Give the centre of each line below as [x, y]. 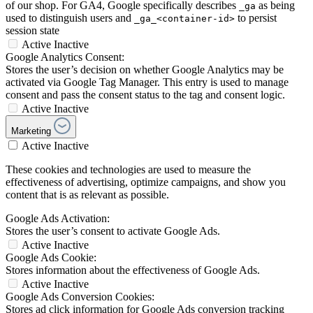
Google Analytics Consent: [65, 57]
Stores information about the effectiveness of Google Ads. [133, 270]
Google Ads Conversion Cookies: [80, 297]
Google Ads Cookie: [51, 258]
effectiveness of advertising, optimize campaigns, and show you [146, 182]
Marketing [31, 131]
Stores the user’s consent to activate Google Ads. [113, 231]
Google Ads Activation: [58, 219]
